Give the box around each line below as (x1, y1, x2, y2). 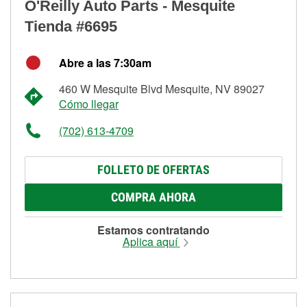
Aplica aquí (122, 233, 180, 249)
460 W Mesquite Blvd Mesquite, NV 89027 (59, 80, 265, 97)
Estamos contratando (97, 221, 210, 238)
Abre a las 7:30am (59, 54, 151, 71)
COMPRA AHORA (111, 189, 196, 204)
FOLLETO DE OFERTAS (97, 162, 210, 177)
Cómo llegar (59, 95, 119, 112)
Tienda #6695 (25, 17, 117, 35)
